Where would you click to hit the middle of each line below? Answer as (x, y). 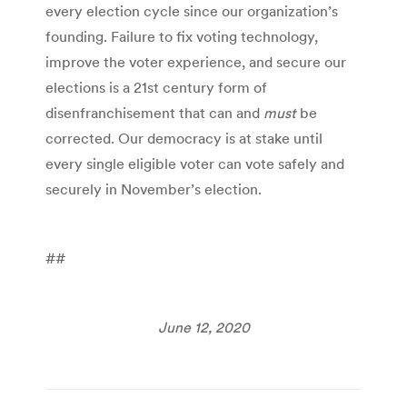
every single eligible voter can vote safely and (195, 163)
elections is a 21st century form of (156, 87)
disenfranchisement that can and (154, 112)
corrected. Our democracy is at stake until (184, 138)
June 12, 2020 (203, 327)
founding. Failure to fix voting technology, (182, 36)
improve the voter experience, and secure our (196, 61)
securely (75, 189)
